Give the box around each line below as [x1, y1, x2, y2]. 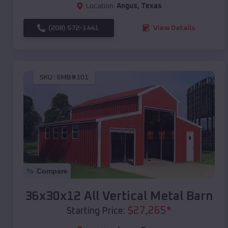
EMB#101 [57, 74, 89, 81]
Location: [86, 2, 115, 10]
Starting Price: [67, 206, 125, 216]
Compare [37, 166, 68, 175]
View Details [153, 24, 195, 32]
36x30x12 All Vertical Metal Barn [25, 190, 213, 203]
